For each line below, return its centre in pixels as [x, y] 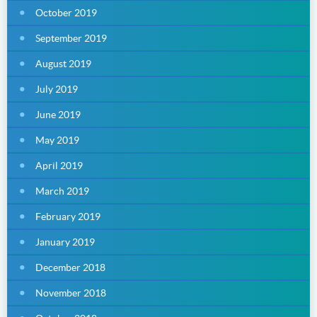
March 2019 [62, 191]
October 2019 [66, 12]
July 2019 [57, 89]
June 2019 [58, 114]
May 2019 [57, 140]
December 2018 [70, 267]
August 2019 [63, 63]
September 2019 [71, 38]
